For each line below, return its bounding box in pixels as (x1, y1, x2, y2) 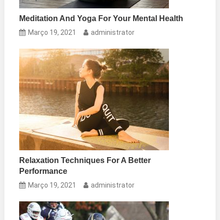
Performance (19, 166, 68, 175)
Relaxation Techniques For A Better (19, 156, 151, 165)
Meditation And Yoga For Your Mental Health (19, 14, 184, 23)
